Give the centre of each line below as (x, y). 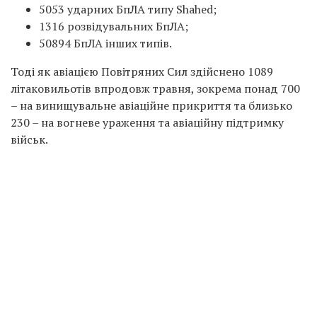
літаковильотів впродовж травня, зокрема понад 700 (155, 88)
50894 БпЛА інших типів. (105, 43)
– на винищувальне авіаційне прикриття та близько (151, 105)
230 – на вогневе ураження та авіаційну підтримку (147, 122)
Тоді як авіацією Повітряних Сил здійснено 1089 (142, 71)
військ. (29, 139)
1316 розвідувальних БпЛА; (114, 26)
